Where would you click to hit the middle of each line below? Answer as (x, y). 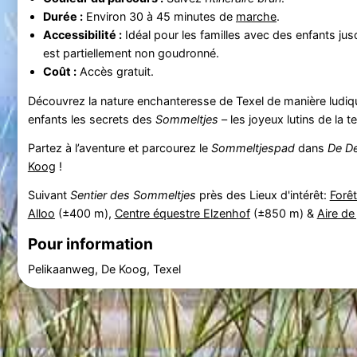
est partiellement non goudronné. (131, 53)
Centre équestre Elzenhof (182, 213)
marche (256, 16)
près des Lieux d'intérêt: (263, 194)
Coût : (59, 71)
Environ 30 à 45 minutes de (159, 16)
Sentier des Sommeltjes (133, 194)
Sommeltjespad (253, 147)
